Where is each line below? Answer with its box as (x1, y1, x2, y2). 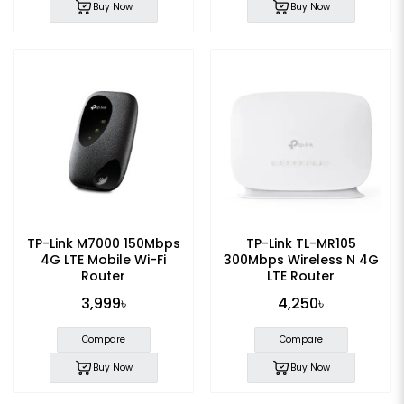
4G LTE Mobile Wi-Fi (41, 251, 166, 270)
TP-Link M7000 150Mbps (26, 234, 180, 253)
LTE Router (267, 267, 335, 286)
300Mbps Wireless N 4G (223, 251, 379, 270)
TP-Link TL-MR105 (245, 234, 356, 253)
